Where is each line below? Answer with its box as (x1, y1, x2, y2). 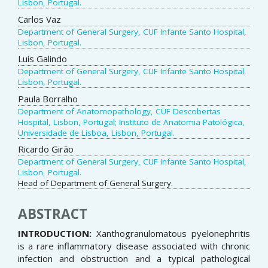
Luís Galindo (18, 53, 67, 65)
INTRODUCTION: (18, 227, 92, 240)
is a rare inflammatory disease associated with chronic (18, 240, 250, 252)
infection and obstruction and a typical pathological (18, 252, 250, 265)
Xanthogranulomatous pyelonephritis (92, 227, 250, 240)
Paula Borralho (18, 92, 78, 105)
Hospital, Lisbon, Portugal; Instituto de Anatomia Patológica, (18, 116, 245, 127)
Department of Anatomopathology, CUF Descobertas (18, 105, 221, 117)
